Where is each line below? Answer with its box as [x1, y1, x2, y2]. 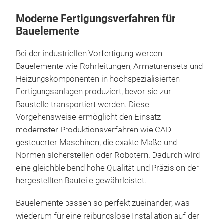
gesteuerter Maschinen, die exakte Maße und [16, 137, 177, 147]
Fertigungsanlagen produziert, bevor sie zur [16, 87, 171, 96]
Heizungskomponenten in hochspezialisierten [16, 74, 180, 84]
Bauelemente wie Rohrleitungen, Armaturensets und [16, 61, 203, 71]
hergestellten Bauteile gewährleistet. [16, 175, 146, 185]
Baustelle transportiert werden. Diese [16, 99, 149, 109]
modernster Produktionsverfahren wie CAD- [16, 125, 174, 134]
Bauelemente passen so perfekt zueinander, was [16, 198, 190, 208]
